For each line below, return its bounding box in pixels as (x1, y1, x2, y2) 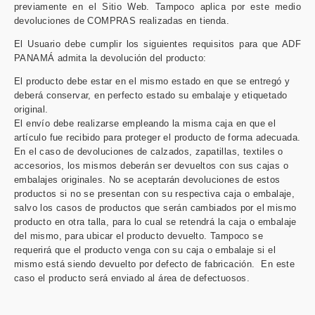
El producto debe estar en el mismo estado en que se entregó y (14, 75, 290, 86)
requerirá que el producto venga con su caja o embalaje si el (14, 244, 276, 255)
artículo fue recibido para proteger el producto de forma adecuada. (14, 131, 301, 143)
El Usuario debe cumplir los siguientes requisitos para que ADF (14, 38, 301, 49)
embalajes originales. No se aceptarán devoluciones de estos (14, 174, 281, 185)
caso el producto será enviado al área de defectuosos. (14, 272, 250, 283)
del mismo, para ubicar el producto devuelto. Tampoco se (14, 230, 263, 241)
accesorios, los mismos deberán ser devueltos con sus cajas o (14, 160, 288, 171)
